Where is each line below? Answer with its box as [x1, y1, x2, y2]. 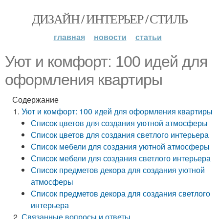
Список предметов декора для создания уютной [31, 164, 205, 175]
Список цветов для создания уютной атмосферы [31, 117, 208, 129]
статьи [135, 31, 162, 43]
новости [93, 31, 127, 43]
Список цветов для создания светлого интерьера [31, 129, 209, 140]
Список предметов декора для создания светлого [31, 188, 211, 199]
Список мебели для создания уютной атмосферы [31, 141, 210, 152]
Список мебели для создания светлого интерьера [31, 153, 211, 164]
